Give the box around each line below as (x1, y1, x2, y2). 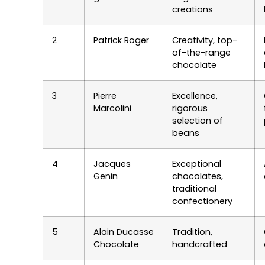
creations (172, 4, 213, 16)
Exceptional (172, 158, 221, 170)
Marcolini (93, 102, 131, 115)
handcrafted (172, 238, 227, 251)
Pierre (93, 90, 117, 102)
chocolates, (172, 170, 223, 183)
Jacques (93, 158, 131, 170)
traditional (172, 183, 216, 195)
